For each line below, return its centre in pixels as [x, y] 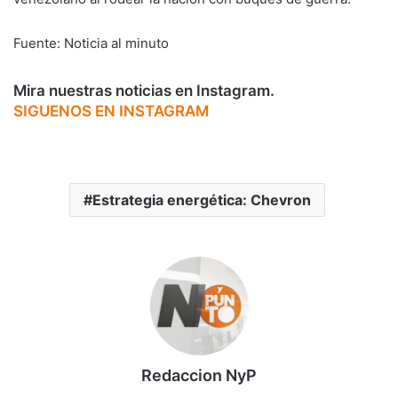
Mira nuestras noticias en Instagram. [144, 91]
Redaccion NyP [199, 375]
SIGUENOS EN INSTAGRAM [111, 111]
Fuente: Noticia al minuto [91, 44]
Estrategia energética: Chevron [201, 199]
